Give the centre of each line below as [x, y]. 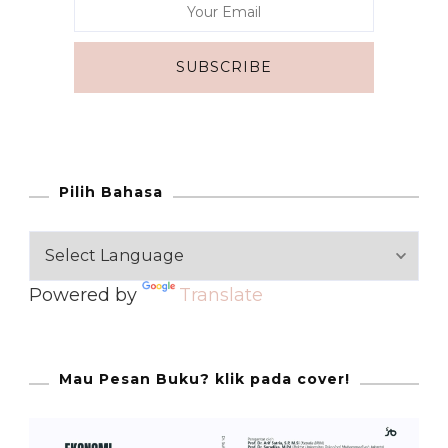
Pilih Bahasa [111, 192]
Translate [221, 295]
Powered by [85, 295]
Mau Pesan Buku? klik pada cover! [204, 379]
